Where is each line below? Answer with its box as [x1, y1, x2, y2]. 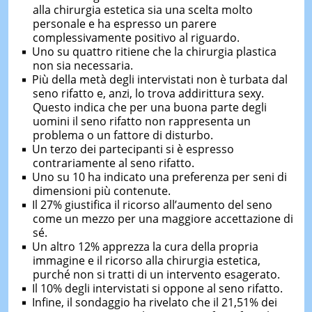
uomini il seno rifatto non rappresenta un [32, 114, 251, 129]
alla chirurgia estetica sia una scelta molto [32, 2, 253, 17]
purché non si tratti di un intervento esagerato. [32, 267, 280, 282]
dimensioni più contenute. [32, 183, 171, 198]
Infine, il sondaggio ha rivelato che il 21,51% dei [31, 295, 277, 310]
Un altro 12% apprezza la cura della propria [31, 239, 258, 254]
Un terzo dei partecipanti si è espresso [31, 141, 234, 157]
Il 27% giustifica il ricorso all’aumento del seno [31, 197, 272, 212]
